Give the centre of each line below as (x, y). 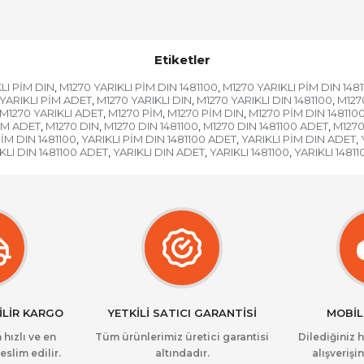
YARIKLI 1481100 (249, 152)
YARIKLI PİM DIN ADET (298, 139)
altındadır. (182, 353)
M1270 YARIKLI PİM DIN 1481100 (138, 87)
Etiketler (182, 60)
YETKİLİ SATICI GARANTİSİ (182, 313)
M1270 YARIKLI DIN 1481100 (264, 100)
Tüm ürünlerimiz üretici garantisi (182, 337)
